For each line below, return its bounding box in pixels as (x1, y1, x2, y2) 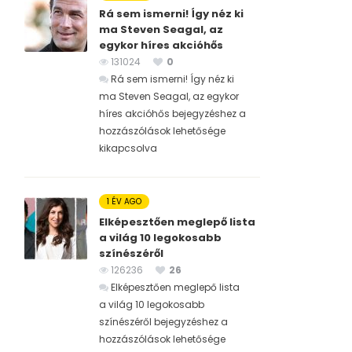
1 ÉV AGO (107, 196, 141, 208)
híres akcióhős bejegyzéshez (99, 107, 236, 121)
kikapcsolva (99, 141, 157, 156)
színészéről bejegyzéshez (99, 315, 218, 329)
